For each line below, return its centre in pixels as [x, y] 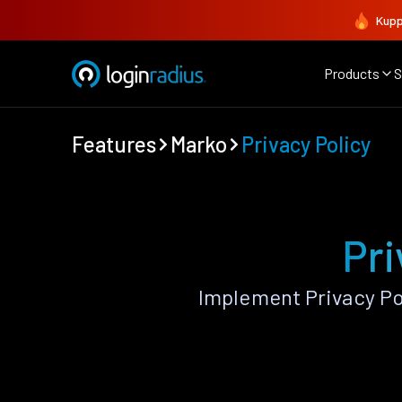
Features [114, 144]
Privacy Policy [306, 144]
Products [352, 73]
